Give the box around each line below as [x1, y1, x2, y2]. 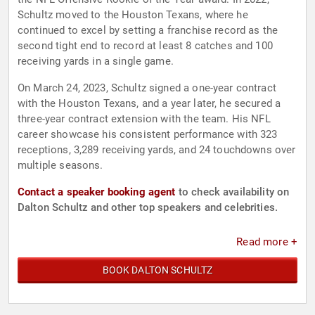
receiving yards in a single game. [18, 55, 174, 68]
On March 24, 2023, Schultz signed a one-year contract [18, 82, 276, 95]
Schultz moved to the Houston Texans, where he [18, 8, 248, 22]
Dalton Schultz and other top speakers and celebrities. [18, 201, 278, 214]
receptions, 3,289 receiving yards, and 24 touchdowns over [18, 143, 296, 157]
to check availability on [175, 186, 290, 199]
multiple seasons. [18, 159, 103, 172]
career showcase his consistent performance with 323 [18, 128, 278, 141]
